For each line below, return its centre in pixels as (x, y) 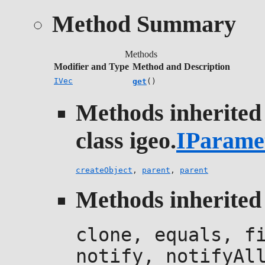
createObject (104, 170)
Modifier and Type (91, 66)
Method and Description (181, 66)
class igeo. (126, 141)
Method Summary (144, 24)
